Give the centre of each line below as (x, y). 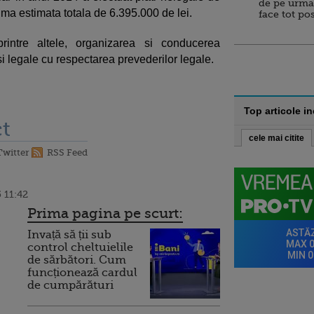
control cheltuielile (80, 247)
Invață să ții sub (69, 235)
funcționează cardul (82, 273)
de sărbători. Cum (77, 260)
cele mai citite (277, 138)
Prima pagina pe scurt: (105, 213)
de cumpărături (70, 285)
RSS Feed (67, 152)
